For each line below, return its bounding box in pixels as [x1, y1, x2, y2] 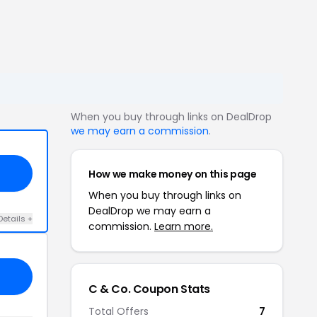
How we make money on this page [88, 167, 257, 181]
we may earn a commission [71, 124, 209, 138]
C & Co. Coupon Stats [88, 281, 210, 297]
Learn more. [154, 219, 213, 234]
